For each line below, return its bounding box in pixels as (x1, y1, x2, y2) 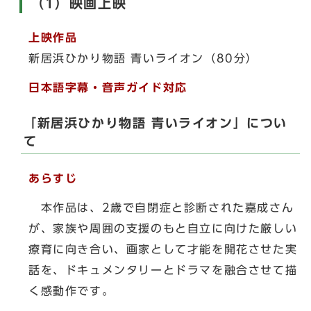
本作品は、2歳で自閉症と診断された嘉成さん (28, 201, 294, 213)
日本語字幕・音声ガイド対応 (28, 81, 187, 93)
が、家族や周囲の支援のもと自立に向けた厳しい (28, 222, 298, 234)
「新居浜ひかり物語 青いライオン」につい (24, 117, 287, 129)
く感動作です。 (28, 285, 115, 296)
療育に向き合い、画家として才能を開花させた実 (28, 243, 298, 255)
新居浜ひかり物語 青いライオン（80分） (28, 52, 258, 64)
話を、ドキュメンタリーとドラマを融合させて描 (28, 264, 298, 276)
